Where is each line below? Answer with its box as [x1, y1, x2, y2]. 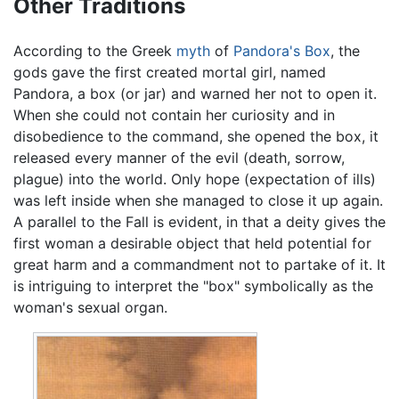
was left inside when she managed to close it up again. [13, 191, 383, 210]
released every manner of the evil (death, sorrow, [13, 149, 345, 167]
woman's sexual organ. [13, 298, 167, 317]
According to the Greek [13, 42, 176, 61]
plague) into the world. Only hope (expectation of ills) [13, 170, 376, 189]
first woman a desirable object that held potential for [13, 234, 371, 253]
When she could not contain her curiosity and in [13, 106, 335, 125]
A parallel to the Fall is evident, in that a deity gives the [13, 213, 386, 232]
